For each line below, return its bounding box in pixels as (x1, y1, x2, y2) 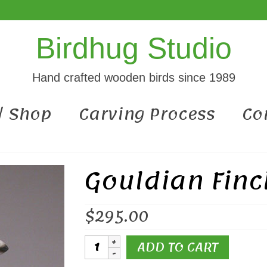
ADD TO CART (136, 235, 218, 259)
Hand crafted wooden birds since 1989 (32, 71, 235, 84)
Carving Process (79, 99, 215, 129)
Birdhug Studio (35, 32, 232, 65)
